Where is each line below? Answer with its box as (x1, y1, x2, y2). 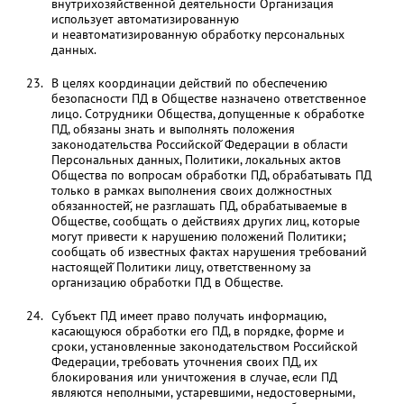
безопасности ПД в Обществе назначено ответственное (50, 90, 366, 106)
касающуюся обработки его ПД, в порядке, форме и (50, 323, 344, 339)
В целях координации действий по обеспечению (50, 75, 327, 91)
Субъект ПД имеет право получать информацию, (50, 308, 326, 324)
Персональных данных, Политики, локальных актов (50, 151, 341, 168)
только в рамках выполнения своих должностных (50, 182, 332, 198)
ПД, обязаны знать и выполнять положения (50, 121, 295, 137)
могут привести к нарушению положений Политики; (50, 228, 346, 244)
